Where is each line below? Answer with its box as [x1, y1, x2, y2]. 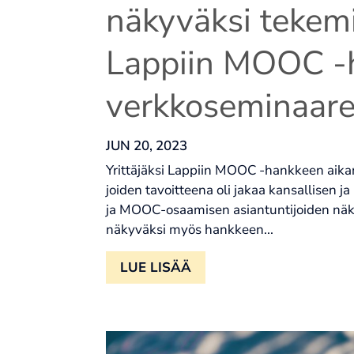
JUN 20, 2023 [106, 137, 188, 156]
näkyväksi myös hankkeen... [106, 220, 274, 239]
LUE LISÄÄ [120, 258, 192, 277]
